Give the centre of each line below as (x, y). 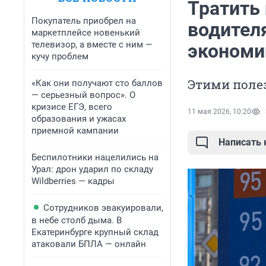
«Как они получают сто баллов (97, 83)
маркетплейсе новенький (86, 33)
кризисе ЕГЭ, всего (72, 107)
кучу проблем (60, 56)
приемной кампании (75, 131)
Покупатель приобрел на (84, 21)
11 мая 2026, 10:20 (219, 112)
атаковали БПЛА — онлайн (89, 244)
